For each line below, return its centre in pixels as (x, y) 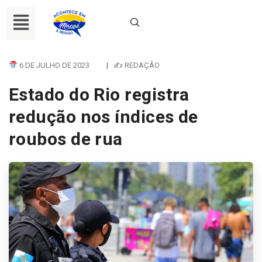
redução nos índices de (104, 116)
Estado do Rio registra (99, 94)
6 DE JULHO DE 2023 (53, 65)
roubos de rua (66, 139)
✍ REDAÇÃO (136, 65)
